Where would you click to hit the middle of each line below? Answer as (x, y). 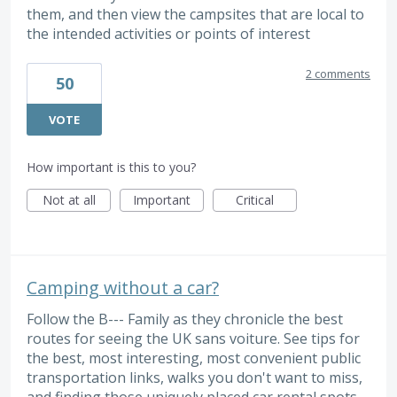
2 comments (338, 74)
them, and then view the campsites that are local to (195, 14)
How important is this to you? (111, 167)
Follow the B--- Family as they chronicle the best (185, 319)
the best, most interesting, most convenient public (194, 358)
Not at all (69, 200)
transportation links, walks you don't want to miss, (195, 378)
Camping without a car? (123, 288)
